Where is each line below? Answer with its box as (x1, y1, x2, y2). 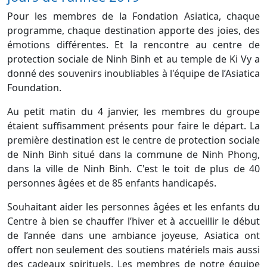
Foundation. (7, 81, 61, 94)
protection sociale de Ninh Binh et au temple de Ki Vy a (7, 52, 260, 66)
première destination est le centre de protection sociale (7, 133, 260, 147)
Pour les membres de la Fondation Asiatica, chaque (7, 10, 260, 23)
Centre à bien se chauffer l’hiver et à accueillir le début (7, 215, 260, 228)
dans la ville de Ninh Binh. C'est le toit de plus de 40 (7, 162, 260, 175)
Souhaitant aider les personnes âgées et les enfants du (7, 200, 260, 213)
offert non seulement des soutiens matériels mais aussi (7, 243, 260, 256)
